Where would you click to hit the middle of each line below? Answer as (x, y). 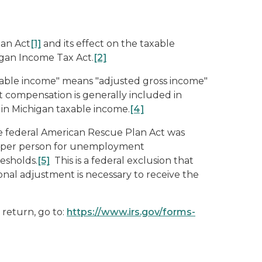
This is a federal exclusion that (122, 161)
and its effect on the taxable (108, 44)
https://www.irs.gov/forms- (131, 212)
